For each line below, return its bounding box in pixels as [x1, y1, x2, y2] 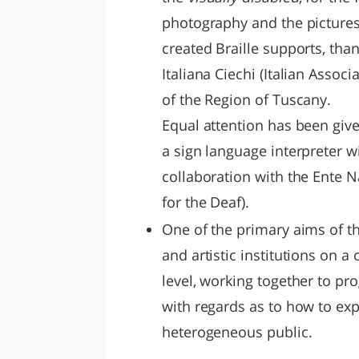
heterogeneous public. [162, 321, 313, 341]
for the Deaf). [162, 192, 249, 212]
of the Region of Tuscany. [162, 89, 336, 109]
